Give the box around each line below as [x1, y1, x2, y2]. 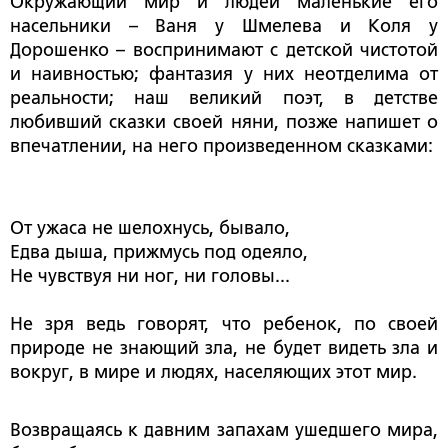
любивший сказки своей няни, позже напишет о [10, 112, 438, 133]
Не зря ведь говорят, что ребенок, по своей [10, 314, 438, 335]
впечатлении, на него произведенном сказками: [10, 136, 433, 157]
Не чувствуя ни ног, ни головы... [10, 266, 290, 287]
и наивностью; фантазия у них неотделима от [10, 64, 438, 85]
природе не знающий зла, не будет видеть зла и [10, 338, 438, 359]
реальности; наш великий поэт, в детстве [10, 88, 438, 109]
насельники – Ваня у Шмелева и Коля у [10, 16, 438, 37]
